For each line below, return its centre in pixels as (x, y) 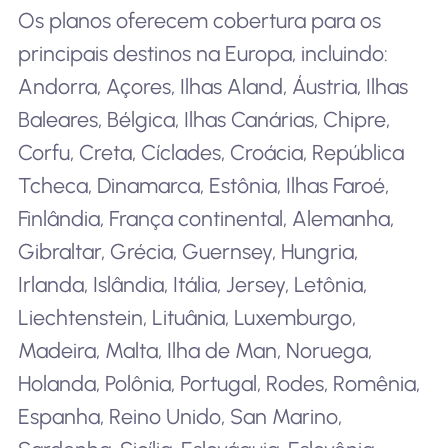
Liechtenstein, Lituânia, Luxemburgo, (186, 317)
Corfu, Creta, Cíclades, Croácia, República (210, 152)
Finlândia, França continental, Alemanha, (205, 218)
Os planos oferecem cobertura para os (199, 20)
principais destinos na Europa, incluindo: (202, 53)
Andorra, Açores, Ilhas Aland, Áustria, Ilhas (212, 86)
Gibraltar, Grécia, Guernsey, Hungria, (187, 251)
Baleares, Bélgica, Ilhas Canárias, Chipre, (203, 119)
